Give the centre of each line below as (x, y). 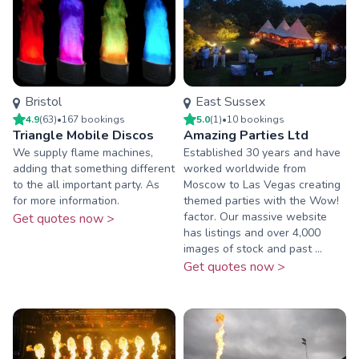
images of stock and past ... (253, 248)
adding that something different (94, 168)
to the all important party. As (86, 184)
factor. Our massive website (255, 216)
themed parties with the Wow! (261, 200)
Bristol (44, 102)
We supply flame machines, (83, 152)
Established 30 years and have (262, 152)
